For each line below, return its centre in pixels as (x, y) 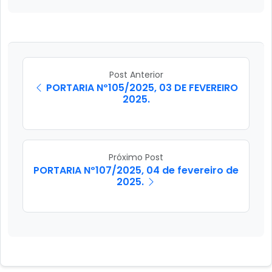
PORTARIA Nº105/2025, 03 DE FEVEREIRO (142, 88)
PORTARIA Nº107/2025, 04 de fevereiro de (136, 171)
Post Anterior (136, 75)
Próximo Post (136, 158)
